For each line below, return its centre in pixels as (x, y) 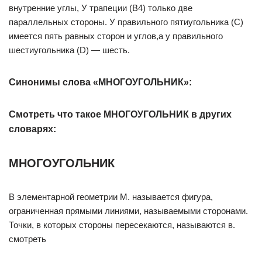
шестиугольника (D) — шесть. (69, 50)
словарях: (32, 129)
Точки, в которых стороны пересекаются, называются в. (122, 225)
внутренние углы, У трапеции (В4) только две (101, 8)
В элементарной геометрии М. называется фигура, (111, 197)
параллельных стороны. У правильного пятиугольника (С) (126, 22)
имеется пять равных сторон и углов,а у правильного (116, 36)
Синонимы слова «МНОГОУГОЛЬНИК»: (100, 82)
